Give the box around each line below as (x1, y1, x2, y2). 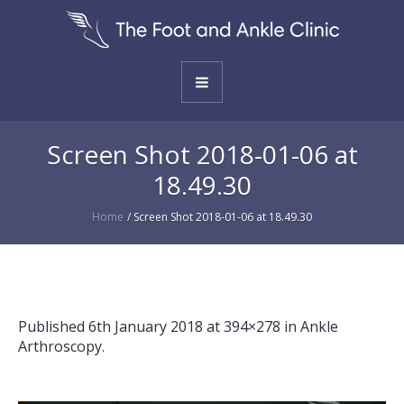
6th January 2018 (88, 317, 203, 336)
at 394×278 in (203, 317, 300, 336)
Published (18, 317, 88, 336)
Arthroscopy (18, 336, 102, 356)
